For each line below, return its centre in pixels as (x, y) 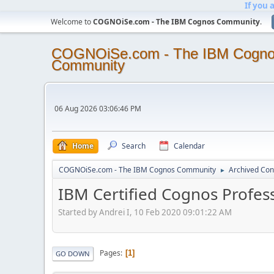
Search (134, 146)
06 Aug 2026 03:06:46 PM (98, 109)
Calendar (189, 146)
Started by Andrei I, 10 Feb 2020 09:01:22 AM (145, 212)
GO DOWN (73, 253)
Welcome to (72, 22)
